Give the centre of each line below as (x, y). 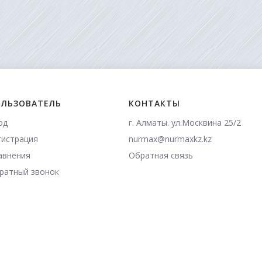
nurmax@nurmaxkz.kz (170, 139)
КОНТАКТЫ (154, 103)
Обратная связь (161, 155)
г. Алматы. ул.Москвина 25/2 (185, 122)
